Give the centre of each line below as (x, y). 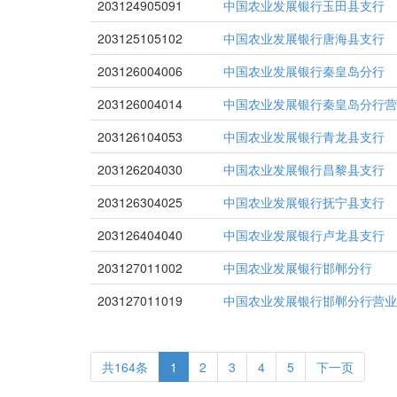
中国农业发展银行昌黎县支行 (304, 169)
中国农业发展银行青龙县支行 (304, 136)
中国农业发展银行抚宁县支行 (304, 202)
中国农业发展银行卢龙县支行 (304, 235)
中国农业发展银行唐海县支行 (304, 38)
